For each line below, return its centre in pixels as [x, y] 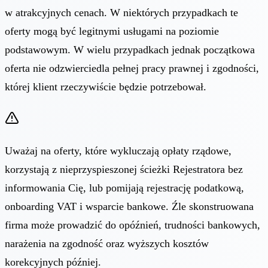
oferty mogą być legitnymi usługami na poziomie [112, 31]
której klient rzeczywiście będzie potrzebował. [106, 86]
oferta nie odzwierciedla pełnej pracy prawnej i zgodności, [132, 68]
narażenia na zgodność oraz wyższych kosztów [107, 243]
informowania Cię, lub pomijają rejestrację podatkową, [124, 188]
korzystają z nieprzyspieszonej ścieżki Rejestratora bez [124, 169]
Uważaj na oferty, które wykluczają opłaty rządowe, [118, 150]
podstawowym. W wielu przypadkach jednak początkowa [130, 49]
